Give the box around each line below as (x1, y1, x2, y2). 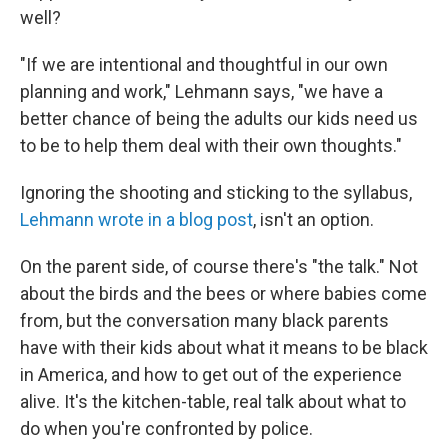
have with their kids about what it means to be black (20, 337, 428, 358)
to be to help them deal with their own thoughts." (20, 135, 402, 156)
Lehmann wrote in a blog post (20, 209, 253, 230)
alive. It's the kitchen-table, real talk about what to (20, 391, 406, 412)
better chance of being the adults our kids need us (20, 108, 418, 129)
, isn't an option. (253, 209, 374, 230)
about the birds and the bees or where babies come (20, 283, 427, 304)
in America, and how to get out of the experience (20, 364, 402, 385)
